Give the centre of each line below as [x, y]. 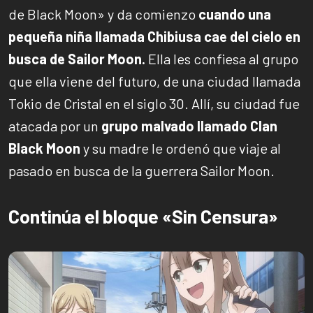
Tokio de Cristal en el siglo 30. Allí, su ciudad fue [154, 103]
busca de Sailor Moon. [78, 58]
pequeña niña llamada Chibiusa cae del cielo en [154, 36]
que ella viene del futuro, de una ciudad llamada [154, 81]
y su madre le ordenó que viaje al [181, 148]
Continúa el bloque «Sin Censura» [143, 216]
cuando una [235, 14]
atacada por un [55, 125]
